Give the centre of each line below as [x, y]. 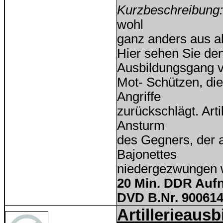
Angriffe [139, 97]
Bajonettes [147, 154]
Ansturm [141, 125]
